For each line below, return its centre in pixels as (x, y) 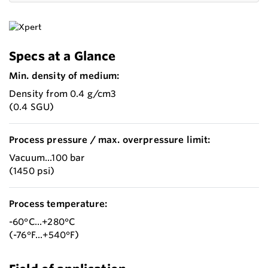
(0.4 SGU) (32, 107)
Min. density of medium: (64, 76)
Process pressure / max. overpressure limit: (110, 140)
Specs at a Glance (63, 56)
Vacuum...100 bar (47, 158)
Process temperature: (58, 204)
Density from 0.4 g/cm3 (63, 94)
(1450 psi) (32, 171)
